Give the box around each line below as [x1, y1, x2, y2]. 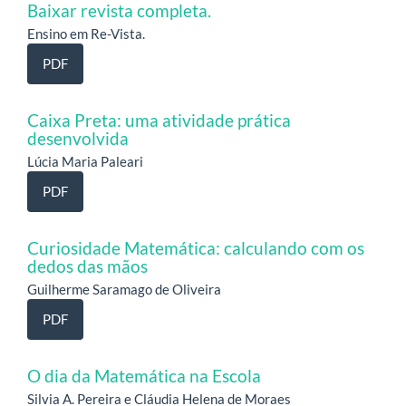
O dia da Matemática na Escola [27, 364, 261, 386]
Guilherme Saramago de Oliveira [27, 280, 221, 297]
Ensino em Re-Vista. [27, 24, 145, 42]
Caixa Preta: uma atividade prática [27, 109, 291, 130]
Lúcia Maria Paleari [27, 152, 143, 169]
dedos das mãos [27, 255, 148, 276]
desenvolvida [27, 127, 129, 149]
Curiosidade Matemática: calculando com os [27, 237, 364, 258]
